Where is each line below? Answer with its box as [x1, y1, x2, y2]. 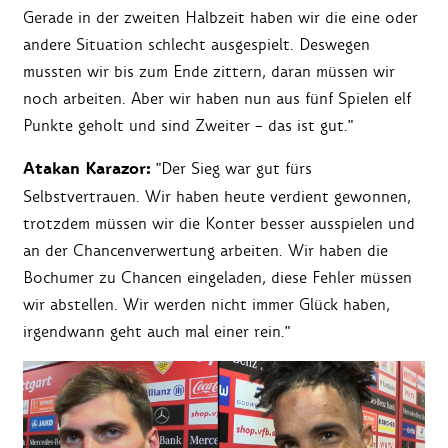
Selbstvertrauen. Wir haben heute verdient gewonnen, [23, 186, 411, 208]
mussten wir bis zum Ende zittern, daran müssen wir [23, 61, 395, 83]
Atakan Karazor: [23, 157, 151, 182]
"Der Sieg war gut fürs [151, 158, 312, 180]
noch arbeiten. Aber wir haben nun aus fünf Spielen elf [23, 88, 411, 110]
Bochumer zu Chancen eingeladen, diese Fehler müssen [23, 267, 412, 289]
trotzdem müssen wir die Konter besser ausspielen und [23, 213, 415, 235]
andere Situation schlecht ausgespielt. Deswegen [23, 34, 370, 56]
